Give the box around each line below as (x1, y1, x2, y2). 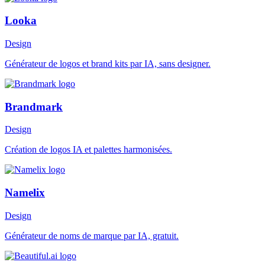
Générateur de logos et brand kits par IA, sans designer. (5, 58, 211, 69)
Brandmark (5, 100, 63, 113)
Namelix (5, 186, 45, 199)
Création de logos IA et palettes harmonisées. (5, 144, 172, 155)
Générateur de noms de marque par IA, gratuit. (5, 230, 179, 241)
